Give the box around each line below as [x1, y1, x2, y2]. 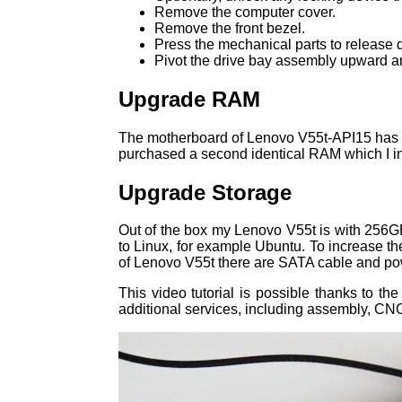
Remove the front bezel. [154, 20, 305, 36]
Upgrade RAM [118, 86, 260, 111]
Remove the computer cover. [154, 4, 336, 20]
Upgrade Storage [118, 179, 292, 205]
